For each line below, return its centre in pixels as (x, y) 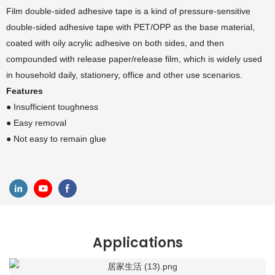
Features (25, 91)
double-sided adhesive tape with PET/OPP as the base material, (130, 27)
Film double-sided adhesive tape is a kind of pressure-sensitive (128, 11)
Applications (137, 242)
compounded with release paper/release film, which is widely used (134, 59)
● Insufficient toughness (52, 107)
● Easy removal (36, 123)
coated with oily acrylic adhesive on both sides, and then (115, 43)
